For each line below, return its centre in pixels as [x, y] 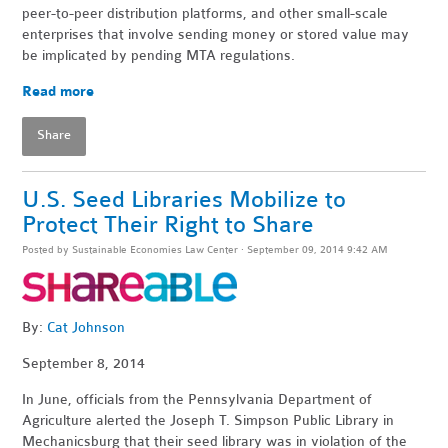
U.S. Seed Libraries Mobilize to [184, 199]
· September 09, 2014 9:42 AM [313, 249]
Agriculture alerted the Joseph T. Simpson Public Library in [208, 420]
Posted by [47, 249]
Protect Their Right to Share [168, 224]
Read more [58, 91]
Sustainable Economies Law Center [155, 249]
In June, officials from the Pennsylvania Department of [197, 399]
